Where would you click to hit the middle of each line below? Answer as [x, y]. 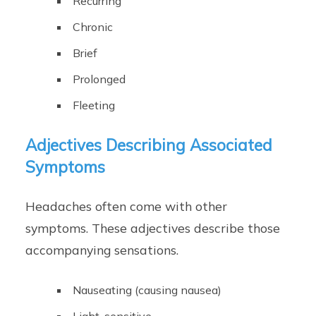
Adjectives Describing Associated [149, 145]
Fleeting [94, 105]
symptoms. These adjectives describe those [153, 228]
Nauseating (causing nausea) [147, 290]
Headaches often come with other [127, 206]
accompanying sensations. [102, 250]
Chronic [93, 27]
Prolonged [99, 79]
